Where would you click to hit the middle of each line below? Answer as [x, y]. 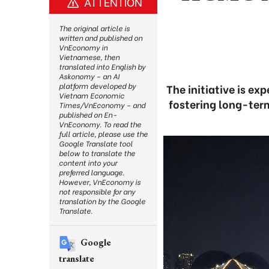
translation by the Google [102, 201]
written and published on [101, 38]
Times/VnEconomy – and [102, 105]
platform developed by [97, 86]
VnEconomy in [83, 47]
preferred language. [92, 172]
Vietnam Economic [92, 95]
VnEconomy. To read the [100, 124]
